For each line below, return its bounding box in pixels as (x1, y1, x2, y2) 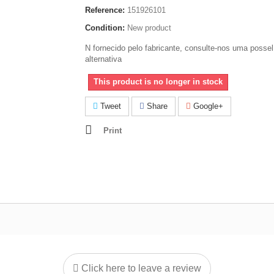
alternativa (85, 54, 122, 64)
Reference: (85, 6, 125, 15)
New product (127, 23, 171, 32)
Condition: (85, 23, 125, 32)
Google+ (191, 102, 223, 111)
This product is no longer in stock (94, 77, 223, 86)
